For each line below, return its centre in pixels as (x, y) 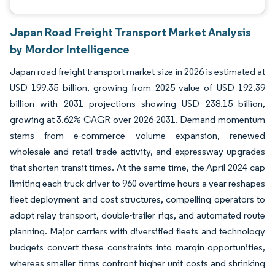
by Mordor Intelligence (70, 49)
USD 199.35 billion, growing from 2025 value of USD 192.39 (137, 87)
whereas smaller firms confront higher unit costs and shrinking (137, 263)
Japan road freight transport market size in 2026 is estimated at (137, 72)
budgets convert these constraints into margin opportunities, (137, 247)
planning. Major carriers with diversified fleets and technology (137, 231)
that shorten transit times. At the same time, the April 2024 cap (137, 167)
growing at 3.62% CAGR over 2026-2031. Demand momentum (137, 119)
